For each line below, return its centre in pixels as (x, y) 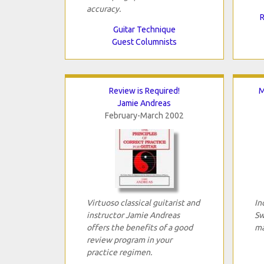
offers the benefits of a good (139, 227)
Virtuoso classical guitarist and (143, 202)
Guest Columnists (144, 42)
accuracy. (103, 9)
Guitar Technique (144, 29)
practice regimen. (119, 252)
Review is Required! (144, 90)
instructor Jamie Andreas (133, 215)
